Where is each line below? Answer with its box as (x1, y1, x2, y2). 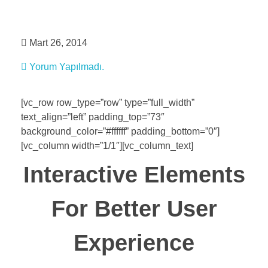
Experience (74, 230, 194, 255)
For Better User (51, 196, 217, 221)
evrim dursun (7, 13, 22, 29)
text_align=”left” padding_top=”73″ (21, 112, 165, 122)
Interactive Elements (23, 162, 245, 187)
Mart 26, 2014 (29, 38, 87, 48)
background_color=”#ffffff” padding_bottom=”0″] (21, 126, 220, 136)
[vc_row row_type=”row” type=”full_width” (21, 98, 194, 108)
